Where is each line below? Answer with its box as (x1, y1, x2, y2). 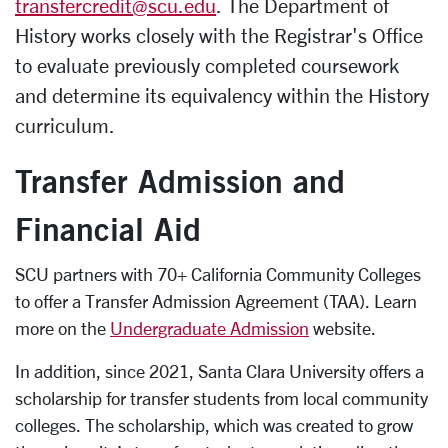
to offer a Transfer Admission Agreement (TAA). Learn (15, 291, 417, 311)
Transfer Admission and (15, 161, 345, 200)
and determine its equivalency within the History (15, 84, 429, 107)
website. (309, 318, 376, 338)
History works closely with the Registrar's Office (15, 24, 423, 47)
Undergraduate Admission (110, 318, 309, 338)
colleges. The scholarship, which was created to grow (15, 415, 413, 435)
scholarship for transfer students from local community (15, 388, 428, 408)
